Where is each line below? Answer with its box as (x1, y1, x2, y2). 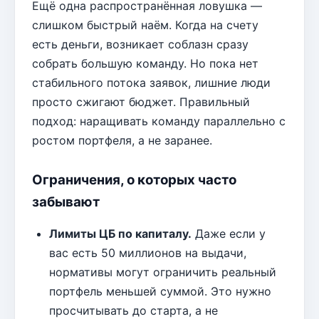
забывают (32, 194, 100, 211)
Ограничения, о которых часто (32, 172, 236, 189)
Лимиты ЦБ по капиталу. (49, 226, 192, 241)
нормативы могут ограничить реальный (49, 265, 276, 280)
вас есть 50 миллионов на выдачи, (49, 246, 246, 261)
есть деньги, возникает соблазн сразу (32, 37, 249, 52)
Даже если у (192, 226, 266, 241)
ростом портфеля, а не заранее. (32, 133, 212, 148)
